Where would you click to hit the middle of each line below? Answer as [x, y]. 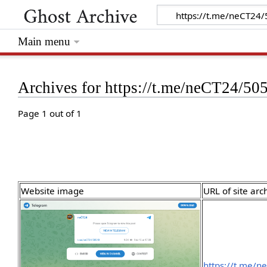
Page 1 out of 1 [50, 114]
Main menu [44, 42]
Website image [53, 191]
